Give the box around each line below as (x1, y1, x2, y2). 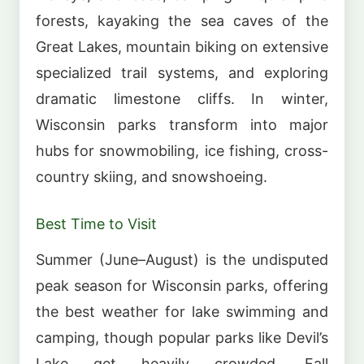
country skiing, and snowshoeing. (36, 168, 267, 186)
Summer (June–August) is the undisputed (36, 250, 328, 268)
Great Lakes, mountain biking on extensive (36, 38, 328, 56)
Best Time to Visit (36, 215, 157, 233)
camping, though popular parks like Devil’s (36, 328, 328, 346)
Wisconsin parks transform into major (36, 116, 328, 134)
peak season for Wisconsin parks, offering (36, 276, 328, 294)
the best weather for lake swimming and (36, 302, 328, 320)
